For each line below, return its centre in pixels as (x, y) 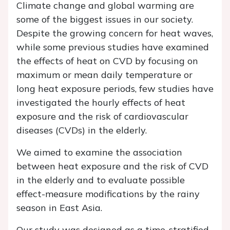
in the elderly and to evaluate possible (101, 180)
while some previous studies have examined (113, 47)
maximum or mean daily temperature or (104, 75)
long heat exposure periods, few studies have (115, 89)
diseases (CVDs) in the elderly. (82, 130)
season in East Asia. (59, 208)
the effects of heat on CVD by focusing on (107, 61)
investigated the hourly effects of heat (101, 103)
